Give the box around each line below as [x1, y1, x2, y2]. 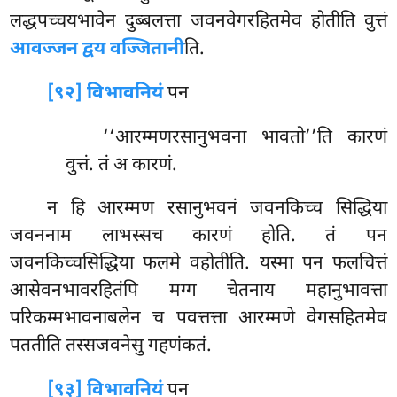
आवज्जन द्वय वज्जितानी [10, 36, 185, 62]
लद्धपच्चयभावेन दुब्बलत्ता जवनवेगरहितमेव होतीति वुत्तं [10, 9, 387, 35]
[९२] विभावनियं [47, 81, 164, 106]
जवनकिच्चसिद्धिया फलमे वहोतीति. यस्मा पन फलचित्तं [10, 252, 387, 277]
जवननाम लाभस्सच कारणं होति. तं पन [10, 224, 387, 250]
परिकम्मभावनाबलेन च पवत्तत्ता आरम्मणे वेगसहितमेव [10, 307, 387, 332]
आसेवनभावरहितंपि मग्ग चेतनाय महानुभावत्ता [10, 279, 387, 305]
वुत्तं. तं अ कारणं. [65, 152, 177, 178]
